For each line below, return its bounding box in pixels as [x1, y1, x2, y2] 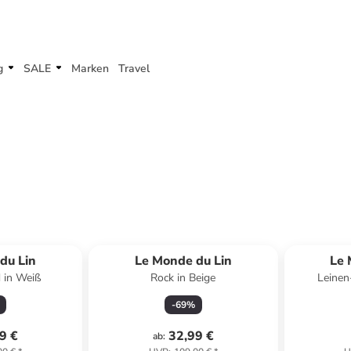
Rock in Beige [150, 270, 216, 285]
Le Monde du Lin [134, 252, 232, 270]
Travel [118, 61, 150, 76]
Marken [71, 61, 109, 76]
